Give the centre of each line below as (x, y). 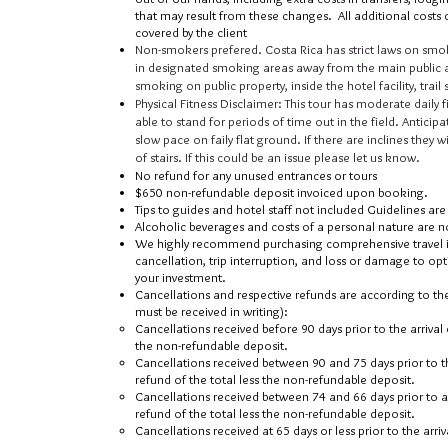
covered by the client (191, 32)
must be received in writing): (211, 311)
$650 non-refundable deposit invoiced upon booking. (281, 192)
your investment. (180, 277)
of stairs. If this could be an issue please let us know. (277, 157)
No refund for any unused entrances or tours (256, 175)
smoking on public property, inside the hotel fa (262, 85)
